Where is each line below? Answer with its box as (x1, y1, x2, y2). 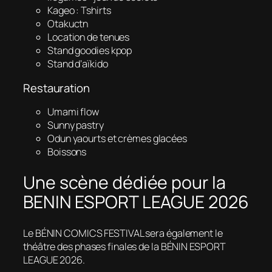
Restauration (23, 80, 90, 96)
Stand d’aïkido (47, 57, 108, 71)
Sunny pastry (47, 118, 104, 132)
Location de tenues (47, 30, 130, 44)
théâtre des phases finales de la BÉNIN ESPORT (23, 239, 226, 253)
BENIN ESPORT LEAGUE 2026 (23, 189, 249, 214)
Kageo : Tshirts (47, 4, 111, 18)
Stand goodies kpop (47, 44, 132, 58)
